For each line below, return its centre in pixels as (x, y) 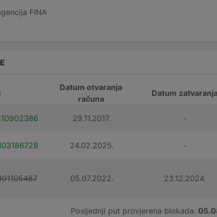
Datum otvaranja (91, 87)
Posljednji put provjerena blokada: (135, 210)
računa (91, 99)
